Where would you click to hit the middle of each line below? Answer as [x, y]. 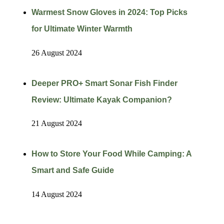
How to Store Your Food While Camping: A [111, 153]
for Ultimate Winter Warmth [82, 29]
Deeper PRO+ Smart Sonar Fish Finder [104, 83]
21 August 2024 [56, 123]
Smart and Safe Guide [72, 170]
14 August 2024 [56, 194]
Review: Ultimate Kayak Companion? [101, 99]
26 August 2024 [56, 52]
